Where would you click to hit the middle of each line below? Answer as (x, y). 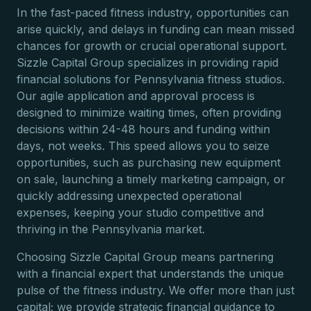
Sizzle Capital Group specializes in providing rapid (148, 62)
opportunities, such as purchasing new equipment (149, 162)
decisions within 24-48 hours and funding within (143, 129)
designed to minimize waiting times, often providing (149, 112)
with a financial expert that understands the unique (150, 274)
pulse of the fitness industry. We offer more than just (155, 290)
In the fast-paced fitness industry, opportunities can (153, 12)
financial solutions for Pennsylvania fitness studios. (151, 79)
